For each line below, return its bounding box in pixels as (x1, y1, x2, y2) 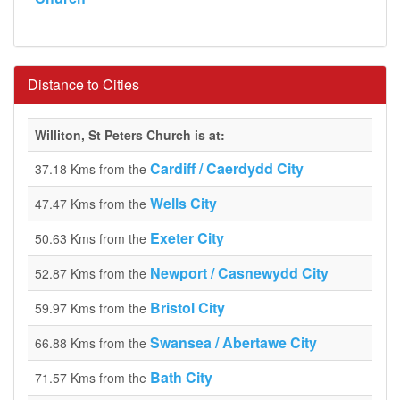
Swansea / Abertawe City (150, 332, 317, 353)
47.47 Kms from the (35, 195, 150, 212)
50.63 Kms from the (35, 229, 150, 247)
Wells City (150, 193, 217, 213)
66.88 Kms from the (35, 334, 150, 352)
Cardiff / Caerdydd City (150, 158, 304, 179)
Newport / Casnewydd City (150, 262, 329, 283)
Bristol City (150, 297, 225, 318)
